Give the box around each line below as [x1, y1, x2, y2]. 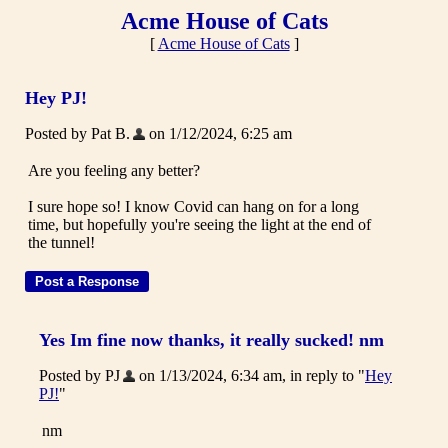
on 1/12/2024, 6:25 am [145, 125, 292, 142]
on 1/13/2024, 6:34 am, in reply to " [135, 367, 365, 384]
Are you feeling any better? [28, 162, 200, 179]
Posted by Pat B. [25, 125, 130, 142]
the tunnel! [28, 234, 95, 251]
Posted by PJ [39, 367, 120, 384]
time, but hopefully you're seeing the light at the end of [28, 216, 371, 233]
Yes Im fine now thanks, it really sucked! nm [39, 330, 384, 350]
